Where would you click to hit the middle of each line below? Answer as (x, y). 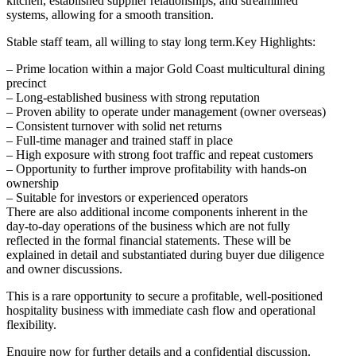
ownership (33, 184)
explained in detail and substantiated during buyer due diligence (165, 255)
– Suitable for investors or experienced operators (127, 198)
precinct (26, 83)
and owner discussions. (64, 269)
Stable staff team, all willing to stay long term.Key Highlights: (161, 42)
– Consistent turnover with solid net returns (114, 126)
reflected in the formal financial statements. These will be (149, 241)
